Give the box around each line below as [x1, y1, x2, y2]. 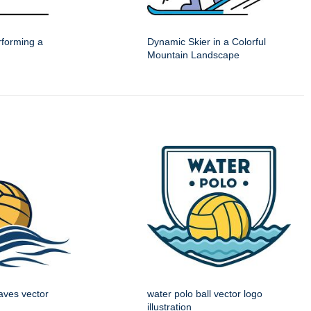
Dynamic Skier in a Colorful [147, 36, 266, 48]
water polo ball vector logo [147, 288, 262, 300]
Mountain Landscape [147, 49, 239, 61]
